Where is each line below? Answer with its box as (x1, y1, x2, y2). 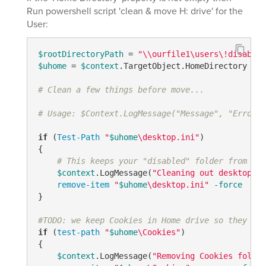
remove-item (56, 180, 109, 190)
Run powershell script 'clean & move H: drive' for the (27, 4, 243, 18)
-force (213, 180, 242, 190)
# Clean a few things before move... (37, 85, 204, 95)
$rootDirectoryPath (37, 49, 123, 59)
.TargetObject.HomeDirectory (118, 61, 247, 71)
